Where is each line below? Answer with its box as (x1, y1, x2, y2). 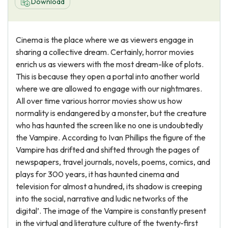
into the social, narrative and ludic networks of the (16, 193, 188, 204)
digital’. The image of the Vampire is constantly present (16, 206, 206, 216)
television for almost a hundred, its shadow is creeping (16, 181, 202, 191)
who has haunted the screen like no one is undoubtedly (16, 120, 203, 130)
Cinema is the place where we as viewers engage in (16, 35, 193, 45)
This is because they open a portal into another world (16, 71, 199, 81)
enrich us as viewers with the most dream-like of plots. (16, 59, 204, 69)
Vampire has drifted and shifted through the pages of (16, 145, 199, 155)
